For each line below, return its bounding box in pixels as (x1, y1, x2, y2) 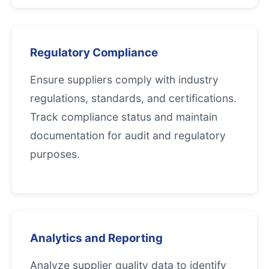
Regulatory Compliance (30, 46, 158, 59)
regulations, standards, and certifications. (30, 92, 237, 104)
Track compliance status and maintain (30, 110, 217, 123)
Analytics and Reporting (30, 231, 163, 245)
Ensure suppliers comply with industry (30, 73, 219, 86)
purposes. (30, 148, 80, 160)
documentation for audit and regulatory (30, 129, 226, 142)
